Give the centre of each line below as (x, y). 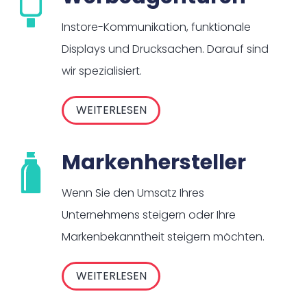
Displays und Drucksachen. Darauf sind (165, 49)
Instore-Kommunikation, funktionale (156, 27)
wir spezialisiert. (102, 71)
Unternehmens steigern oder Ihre (149, 215)
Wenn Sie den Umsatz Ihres (133, 193)
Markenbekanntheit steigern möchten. (163, 237)
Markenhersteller (154, 163)
